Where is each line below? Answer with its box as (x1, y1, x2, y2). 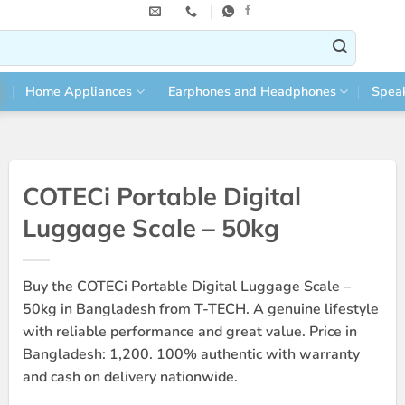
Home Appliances (25, 82, 133, 100)
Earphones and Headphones (167, 82, 336, 100)
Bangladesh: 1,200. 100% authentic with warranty (22, 344, 360, 364)
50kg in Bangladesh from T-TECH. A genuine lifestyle (22, 298, 379, 319)
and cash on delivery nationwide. (22, 366, 238, 387)
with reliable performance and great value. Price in (22, 321, 357, 342)
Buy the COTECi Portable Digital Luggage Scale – (22, 276, 351, 297)
